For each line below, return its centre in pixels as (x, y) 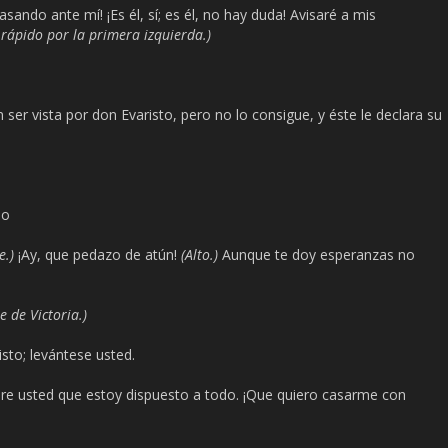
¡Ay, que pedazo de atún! (99, 254)
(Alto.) (201, 254)
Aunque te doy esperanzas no (318, 254)
